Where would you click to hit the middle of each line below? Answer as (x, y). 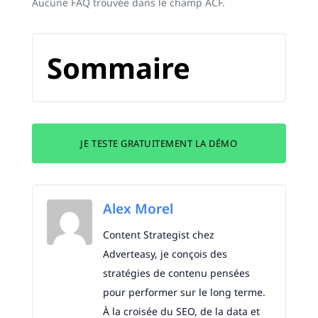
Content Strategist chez (158, 235)
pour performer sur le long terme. (184, 292)
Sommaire (118, 68)
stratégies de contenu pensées (176, 273)
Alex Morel (138, 209)
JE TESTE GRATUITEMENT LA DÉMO (159, 144)
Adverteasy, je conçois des (165, 254)
